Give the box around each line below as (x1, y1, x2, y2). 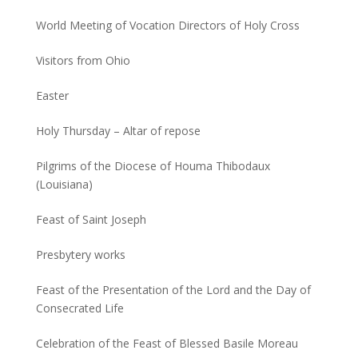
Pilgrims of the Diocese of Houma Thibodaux (35, 157, 270, 173)
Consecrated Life (35, 300, 124, 316)
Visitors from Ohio (35, 52, 130, 68)
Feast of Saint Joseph (35, 211, 146, 227)
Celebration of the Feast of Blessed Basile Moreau (35, 335, 298, 351)
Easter (35, 87, 69, 103)
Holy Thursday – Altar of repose (35, 122, 201, 138)
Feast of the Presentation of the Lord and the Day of (35, 281, 311, 297)
